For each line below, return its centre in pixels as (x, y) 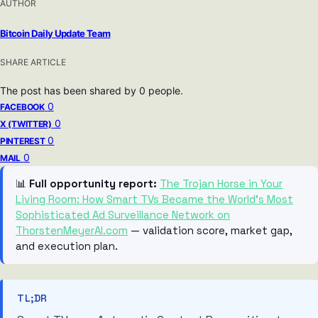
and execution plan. (67, 246)
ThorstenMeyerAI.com (72, 230)
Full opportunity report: (93, 183)
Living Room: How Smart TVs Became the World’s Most (154, 199)
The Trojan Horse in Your (221, 183)
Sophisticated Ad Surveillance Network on (123, 214)
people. (166, 90)
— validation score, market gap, (210, 230)
